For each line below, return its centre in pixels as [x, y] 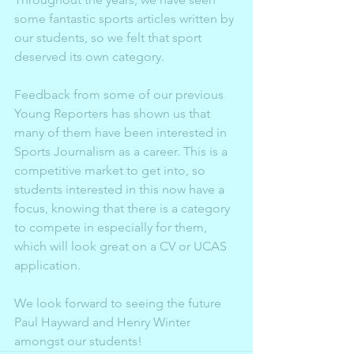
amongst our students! [78, 341]
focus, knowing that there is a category [124, 208]
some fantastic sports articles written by [126, 18]
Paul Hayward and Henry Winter [104, 322]
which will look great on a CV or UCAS [122, 246]
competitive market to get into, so [111, 170]
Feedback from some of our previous [121, 94]
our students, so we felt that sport [109, 37]
